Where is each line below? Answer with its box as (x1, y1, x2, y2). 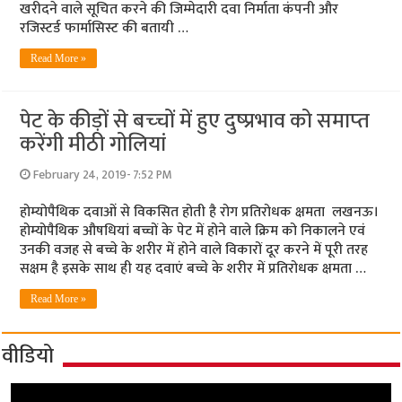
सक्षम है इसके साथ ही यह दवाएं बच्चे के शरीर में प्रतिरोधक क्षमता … (20, 257, 367, 282)
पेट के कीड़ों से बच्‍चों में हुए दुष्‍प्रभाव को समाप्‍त (20, 103, 371, 140)
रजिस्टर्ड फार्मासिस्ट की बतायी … (20, 16, 189, 41)
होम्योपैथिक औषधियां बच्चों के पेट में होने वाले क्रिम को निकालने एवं (20, 219, 366, 244)
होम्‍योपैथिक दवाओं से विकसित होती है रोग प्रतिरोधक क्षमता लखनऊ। (20, 200, 380, 225)
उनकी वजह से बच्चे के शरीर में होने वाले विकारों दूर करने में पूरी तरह (20, 238, 369, 263)
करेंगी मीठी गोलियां (20, 127, 167, 163)
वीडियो (2, 338, 55, 375)
